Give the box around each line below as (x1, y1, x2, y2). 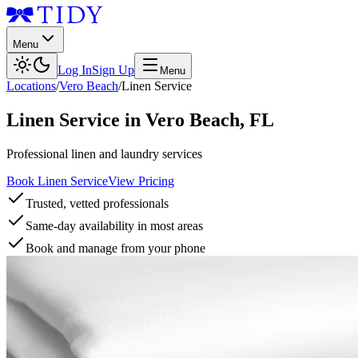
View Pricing (108, 173, 174, 188)
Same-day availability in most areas (26, 218, 203, 233)
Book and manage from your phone (26, 241, 205, 255)
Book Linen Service (6, 173, 108, 188)
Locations (6, 79, 56, 93)
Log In (58, 63, 92, 77)
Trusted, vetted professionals (26, 196, 169, 210)
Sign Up (92, 63, 134, 77)
